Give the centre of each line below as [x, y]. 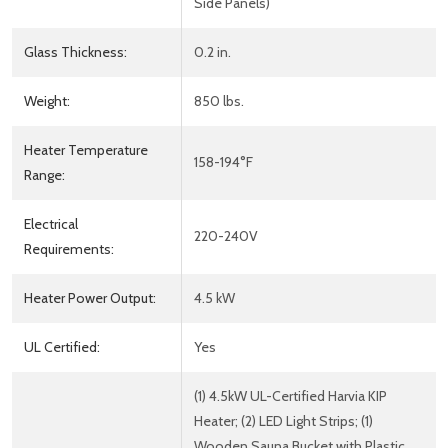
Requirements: [69, 248]
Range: [44, 174]
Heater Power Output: [90, 297]
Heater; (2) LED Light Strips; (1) [283, 420]
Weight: [47, 100]
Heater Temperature [86, 149]
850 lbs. [219, 100]
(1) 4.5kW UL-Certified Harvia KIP [290, 395]
